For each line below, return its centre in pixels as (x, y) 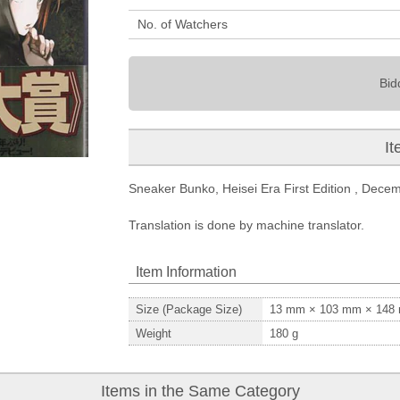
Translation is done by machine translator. (246, 225)
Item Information (186, 272)
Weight (154, 333)
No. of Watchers (183, 24)
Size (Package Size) (189, 310)
